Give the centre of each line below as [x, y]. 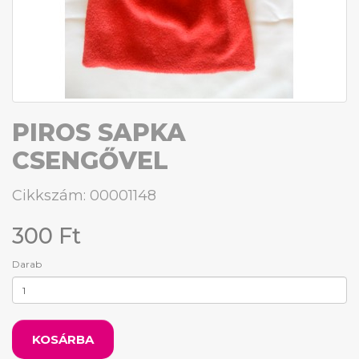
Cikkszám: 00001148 [84, 196]
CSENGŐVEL [90, 161]
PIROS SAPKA [99, 133]
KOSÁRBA [63, 339]
